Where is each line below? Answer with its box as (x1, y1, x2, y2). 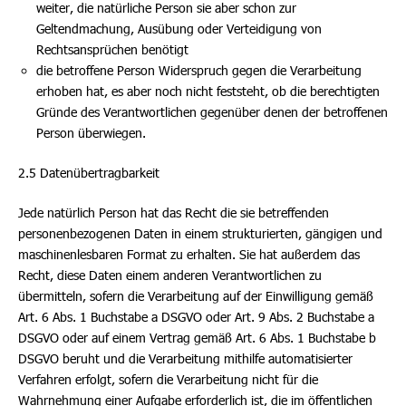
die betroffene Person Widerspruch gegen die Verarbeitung (36, 63, 362, 78)
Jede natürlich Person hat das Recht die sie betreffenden (18, 205, 329, 220)
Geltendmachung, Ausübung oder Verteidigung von (36, 21, 322, 36)
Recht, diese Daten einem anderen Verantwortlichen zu (18, 267, 322, 283)
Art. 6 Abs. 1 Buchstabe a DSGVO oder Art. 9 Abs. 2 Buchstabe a (18, 309, 374, 324)
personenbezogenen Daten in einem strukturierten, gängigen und (18, 226, 382, 241)
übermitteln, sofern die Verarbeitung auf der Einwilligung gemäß (18, 288, 373, 304)
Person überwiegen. (36, 125, 146, 140)
